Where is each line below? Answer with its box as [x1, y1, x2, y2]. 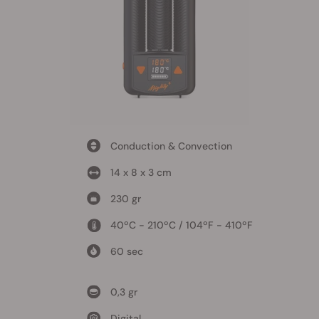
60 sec [110, 244, 143, 258]
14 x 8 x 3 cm [110, 165, 172, 179]
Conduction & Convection [110, 139, 232, 152]
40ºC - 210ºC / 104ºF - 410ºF [110, 218, 253, 231]
